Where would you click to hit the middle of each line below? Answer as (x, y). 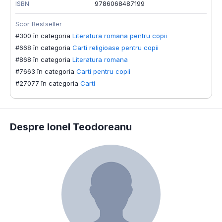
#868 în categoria (43, 60)
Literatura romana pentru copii (120, 36)
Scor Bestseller (39, 24)
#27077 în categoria (47, 83)
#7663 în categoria (45, 72)
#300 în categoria (43, 36)
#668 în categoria (43, 48)
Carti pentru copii (103, 72)
